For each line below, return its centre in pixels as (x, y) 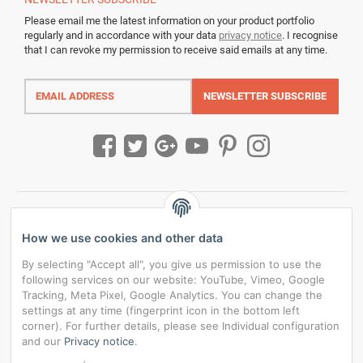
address (43, 94)
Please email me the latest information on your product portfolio (169, 20)
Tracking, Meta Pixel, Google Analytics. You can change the (172, 295)
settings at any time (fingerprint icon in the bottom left (161, 310)
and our (43, 341)
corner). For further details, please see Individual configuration (181, 325)
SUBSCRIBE (299, 96)
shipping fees (240, 351)
